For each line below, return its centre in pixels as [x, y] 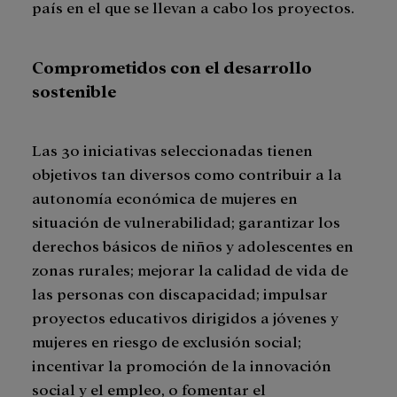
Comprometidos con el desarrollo [172, 66]
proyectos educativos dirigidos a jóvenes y [185, 317]
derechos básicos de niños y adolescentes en [193, 245]
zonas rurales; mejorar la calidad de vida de [190, 269]
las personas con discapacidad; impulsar [180, 293]
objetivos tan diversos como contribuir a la [187, 174]
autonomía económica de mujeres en [165, 198]
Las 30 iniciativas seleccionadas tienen [172, 150]
